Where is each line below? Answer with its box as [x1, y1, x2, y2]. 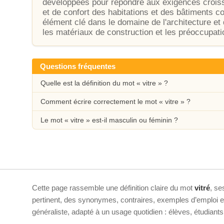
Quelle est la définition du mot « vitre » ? [40, 79, 168, 87]
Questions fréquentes [40, 62, 115, 70]
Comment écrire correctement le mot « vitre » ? [40, 97, 190, 105]
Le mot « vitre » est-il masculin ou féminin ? [40, 116, 178, 124]
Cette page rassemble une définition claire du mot [32, 183, 194, 192]
